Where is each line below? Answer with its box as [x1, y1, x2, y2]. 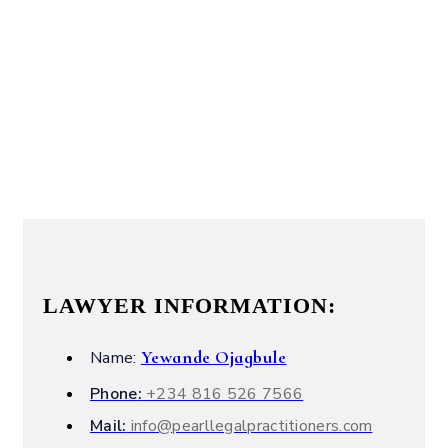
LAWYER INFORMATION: [43, 293, 336, 319]
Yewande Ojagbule [140, 345, 287, 368]
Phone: [90, 382, 142, 405]
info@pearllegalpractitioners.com [126, 414, 373, 437]
